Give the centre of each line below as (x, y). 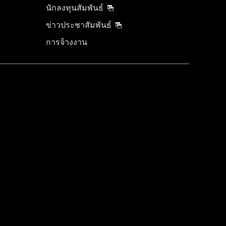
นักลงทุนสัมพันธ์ (74, 8)
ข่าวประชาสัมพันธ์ (78, 25)
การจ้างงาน (66, 42)
